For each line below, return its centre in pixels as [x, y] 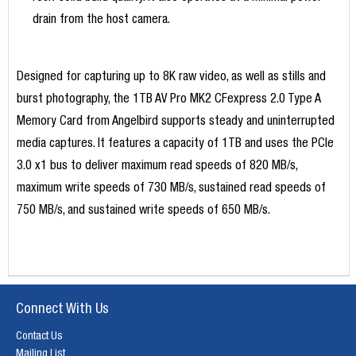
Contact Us [39, 337]
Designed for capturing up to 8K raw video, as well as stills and [171, 78]
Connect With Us [62, 310]
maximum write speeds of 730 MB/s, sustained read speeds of [171, 190]
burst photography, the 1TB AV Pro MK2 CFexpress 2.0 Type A [168, 101]
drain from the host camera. [101, 21]
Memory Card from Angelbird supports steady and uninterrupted [175, 123]
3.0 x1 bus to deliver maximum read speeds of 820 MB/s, [157, 167]
